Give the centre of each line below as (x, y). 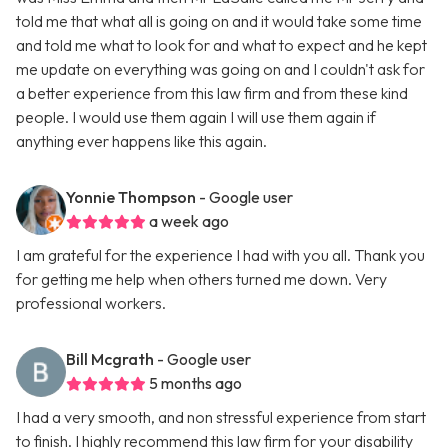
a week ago (189, 221)
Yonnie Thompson (131, 197)
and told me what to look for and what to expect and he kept (221, 45)
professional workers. (91, 303)
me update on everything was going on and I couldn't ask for (220, 69)
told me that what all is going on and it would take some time (219, 21)
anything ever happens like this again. (141, 141)
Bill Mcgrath (110, 359)
